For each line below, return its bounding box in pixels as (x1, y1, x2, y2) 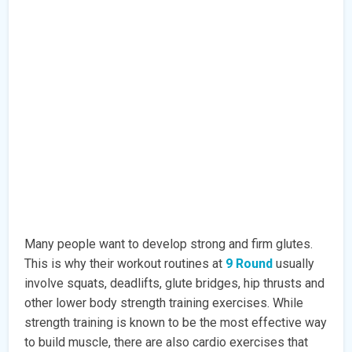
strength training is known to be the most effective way (24, 315, 328, 331)
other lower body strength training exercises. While (24, 295, 304, 311)
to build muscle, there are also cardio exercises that (24, 335, 309, 350)
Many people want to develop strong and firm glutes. (24, 236, 313, 252)
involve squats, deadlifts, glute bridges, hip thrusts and (24, 276, 325, 291)
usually (273, 256, 315, 272)
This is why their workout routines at (24, 256, 226, 272)
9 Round (225, 256, 273, 272)
